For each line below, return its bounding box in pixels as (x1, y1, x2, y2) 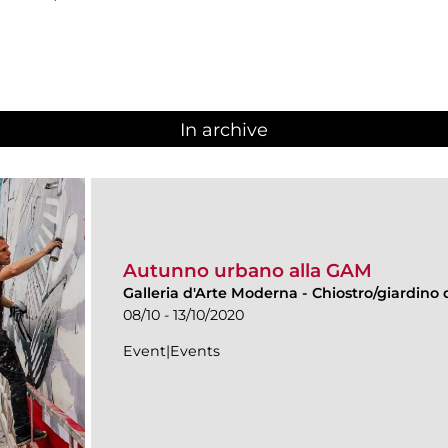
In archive (180, 118, 268, 141)
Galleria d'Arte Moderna (123, 284, 302, 303)
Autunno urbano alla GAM (123, 259, 372, 283)
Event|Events (123, 342, 220, 361)
